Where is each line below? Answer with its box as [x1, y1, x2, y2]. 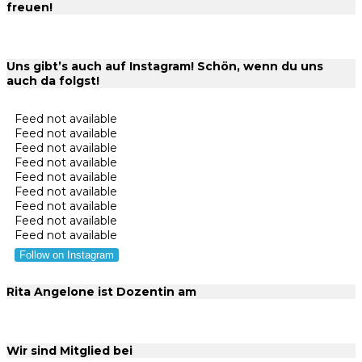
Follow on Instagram [19, 248, 114, 261]
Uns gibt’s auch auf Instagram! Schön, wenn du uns [6, 58, 323, 74]
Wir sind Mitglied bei [6, 343, 133, 359]
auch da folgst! [6, 73, 99, 88]
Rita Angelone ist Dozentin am [6, 284, 196, 300]
